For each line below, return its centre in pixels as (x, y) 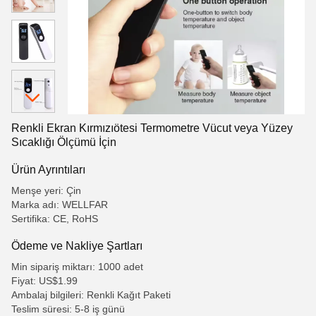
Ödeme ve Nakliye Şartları (77, 245)
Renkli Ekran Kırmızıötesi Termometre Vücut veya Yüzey (152, 128)
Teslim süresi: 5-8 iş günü (68, 309)
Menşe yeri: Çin (46, 190)
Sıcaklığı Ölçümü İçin (64, 142)
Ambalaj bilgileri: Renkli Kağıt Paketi (91, 295)
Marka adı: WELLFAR (60, 205)
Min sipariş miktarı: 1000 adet (77, 267)
